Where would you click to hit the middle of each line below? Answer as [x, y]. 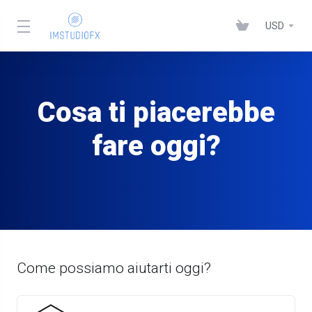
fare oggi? [156, 146]
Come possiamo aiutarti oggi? [114, 268]
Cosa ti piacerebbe [156, 112]
